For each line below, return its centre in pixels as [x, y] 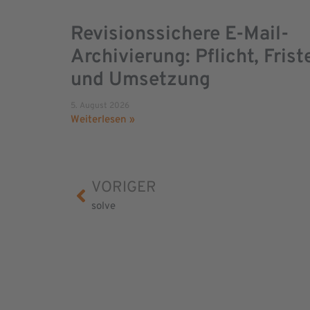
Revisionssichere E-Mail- [180, 35]
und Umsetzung [140, 81]
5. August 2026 [100, 106]
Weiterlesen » [103, 120]
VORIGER [124, 188]
